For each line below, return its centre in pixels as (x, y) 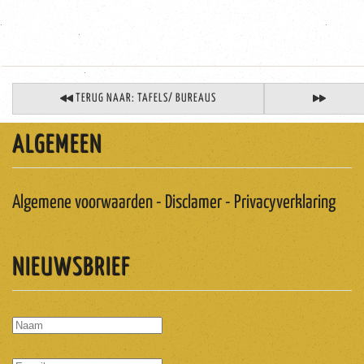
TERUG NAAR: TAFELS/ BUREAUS (146, 99)
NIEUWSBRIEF (71, 268)
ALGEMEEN (57, 145)
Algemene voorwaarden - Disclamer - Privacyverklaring (174, 203)
